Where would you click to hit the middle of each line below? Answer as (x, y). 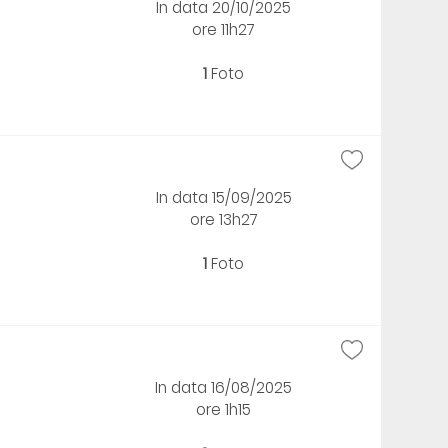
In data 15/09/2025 (223, 197)
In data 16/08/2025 (224, 387)
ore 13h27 (223, 219)
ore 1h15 (224, 409)
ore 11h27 (224, 29)
